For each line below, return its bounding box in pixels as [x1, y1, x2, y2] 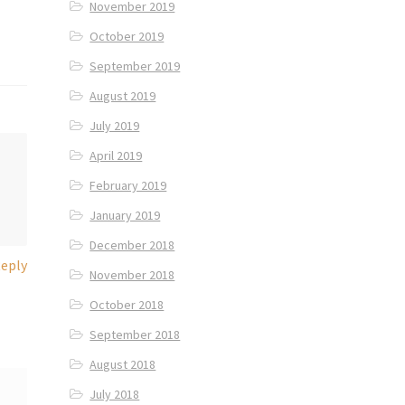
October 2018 [89, 297, 165, 314]
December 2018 [89, 237, 175, 254]
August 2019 [89, 88, 156, 105]
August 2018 [89, 356, 156, 373]
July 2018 [89, 386, 140, 403]
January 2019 [89, 207, 161, 224]
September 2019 [89, 58, 181, 75]
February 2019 [89, 177, 167, 194]
